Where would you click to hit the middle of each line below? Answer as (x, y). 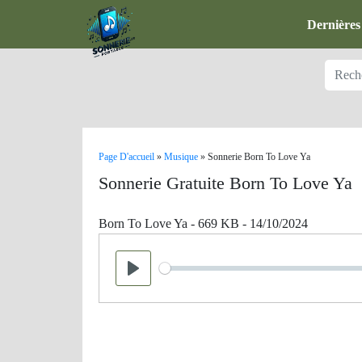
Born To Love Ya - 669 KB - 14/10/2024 (203, 223)
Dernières (334, 25)
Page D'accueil (126, 157)
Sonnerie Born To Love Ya (259, 157)
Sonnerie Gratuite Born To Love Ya (225, 183)
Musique (181, 157)
